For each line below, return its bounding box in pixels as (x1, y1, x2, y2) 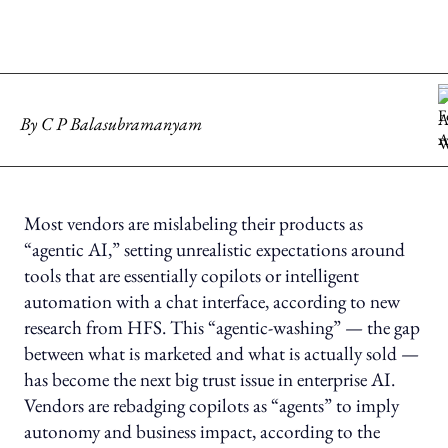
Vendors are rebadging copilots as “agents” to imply (24, 393, 400, 419)
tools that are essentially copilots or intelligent (24, 263, 360, 289)
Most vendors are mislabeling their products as (24, 211, 364, 237)
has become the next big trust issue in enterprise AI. (24, 367, 396, 393)
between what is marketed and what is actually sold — (24, 341, 420, 367)
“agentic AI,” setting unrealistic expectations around (24, 237, 406, 263)
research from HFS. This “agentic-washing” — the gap (24, 315, 421, 341)
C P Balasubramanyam (37, 112, 202, 136)
